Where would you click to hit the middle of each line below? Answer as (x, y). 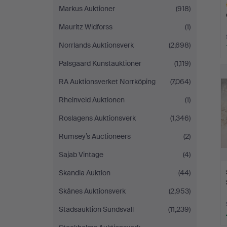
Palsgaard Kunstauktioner (100, 63)
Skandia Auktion (85, 173)
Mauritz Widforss (86, 27)
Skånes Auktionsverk (92, 191)
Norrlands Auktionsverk (96, 45)
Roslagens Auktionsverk (97, 118)
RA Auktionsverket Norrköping (107, 82)
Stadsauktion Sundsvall (96, 209)
